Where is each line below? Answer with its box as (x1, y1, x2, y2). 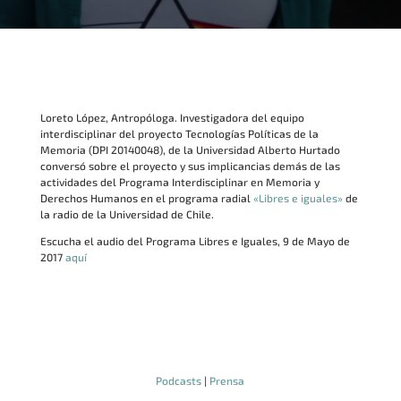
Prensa (209, 374, 245, 388)
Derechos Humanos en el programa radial (39, 192, 253, 205)
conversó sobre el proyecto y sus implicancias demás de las (39, 159, 340, 173)
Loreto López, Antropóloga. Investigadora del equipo (39, 111, 304, 124)
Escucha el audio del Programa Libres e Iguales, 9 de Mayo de (39, 235, 350, 248)
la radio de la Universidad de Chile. (39, 208, 214, 221)
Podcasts (156, 374, 202, 388)
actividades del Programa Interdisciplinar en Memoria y (39, 175, 320, 189)
